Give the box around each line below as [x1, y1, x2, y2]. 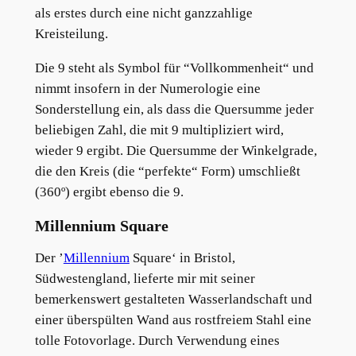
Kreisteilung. [34, 26, 108, 41]
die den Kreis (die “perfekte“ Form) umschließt [34, 163, 300, 179]
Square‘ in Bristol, [129, 250, 235, 266]
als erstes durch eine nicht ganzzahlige [34, 6, 253, 21]
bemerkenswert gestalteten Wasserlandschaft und [34, 292, 312, 308]
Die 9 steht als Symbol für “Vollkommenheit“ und [34, 60, 314, 75]
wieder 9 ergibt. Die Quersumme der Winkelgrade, [34, 142, 317, 158]
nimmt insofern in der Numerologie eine [34, 80, 261, 96]
